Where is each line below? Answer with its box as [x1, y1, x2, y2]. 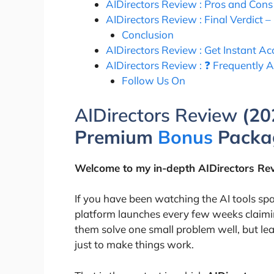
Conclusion [121, 28, 174, 42]
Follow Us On [121, 74, 185, 87]
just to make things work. [75, 238, 194, 251]
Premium [75, 125, 158, 149]
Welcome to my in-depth [75, 161, 198, 174]
